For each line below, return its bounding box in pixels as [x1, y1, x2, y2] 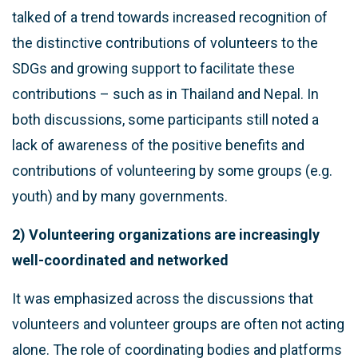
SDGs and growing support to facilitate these [12, 59, 295, 77]
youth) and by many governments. [12, 187, 228, 205]
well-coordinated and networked [12, 251, 229, 268]
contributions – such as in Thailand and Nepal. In [12, 85, 319, 102]
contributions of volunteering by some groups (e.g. [12, 161, 332, 179]
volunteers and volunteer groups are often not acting [12, 315, 344, 332]
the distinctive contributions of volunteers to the [12, 34, 318, 51]
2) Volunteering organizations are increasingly [12, 225, 320, 243]
